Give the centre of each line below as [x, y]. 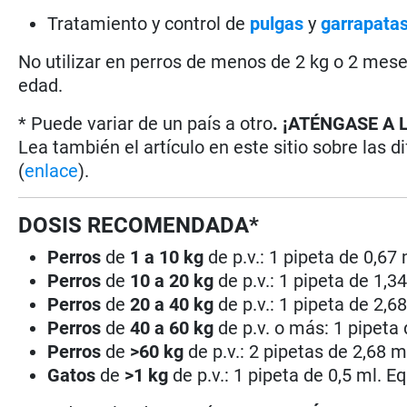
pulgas [277, 23]
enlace [52, 170]
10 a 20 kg [172, 280]
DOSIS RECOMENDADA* [139, 225]
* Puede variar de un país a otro [146, 123]
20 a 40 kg [172, 304]
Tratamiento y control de [149, 23]
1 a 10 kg [169, 257]
